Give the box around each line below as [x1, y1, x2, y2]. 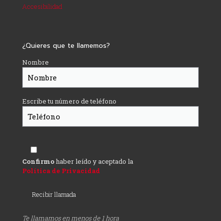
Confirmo [22, 157, 54, 166]
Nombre [22, 58, 49, 67]
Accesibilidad [22, 2, 62, 11]
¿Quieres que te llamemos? [22, 41, 110, 51]
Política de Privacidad [22, 166, 100, 176]
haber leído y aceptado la [54, 157, 133, 166]
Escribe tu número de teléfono [22, 97, 116, 106]
